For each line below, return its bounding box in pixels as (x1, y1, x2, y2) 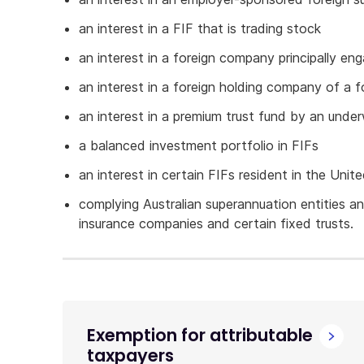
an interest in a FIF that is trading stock (79, 20, 321, 37)
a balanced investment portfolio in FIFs (79, 137, 318, 154)
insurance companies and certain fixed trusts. (79, 215, 353, 232)
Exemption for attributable (87, 323, 313, 347)
